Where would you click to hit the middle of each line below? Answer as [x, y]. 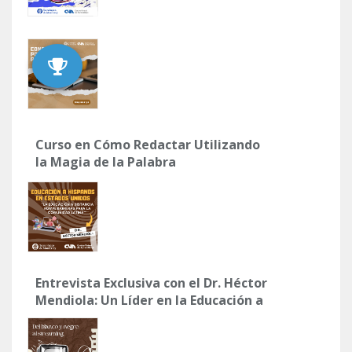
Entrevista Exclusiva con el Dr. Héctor [151, 282]
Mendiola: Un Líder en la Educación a [149, 300]
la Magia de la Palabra [106, 161]
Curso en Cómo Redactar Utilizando [148, 144]
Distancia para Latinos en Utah [133, 317]
